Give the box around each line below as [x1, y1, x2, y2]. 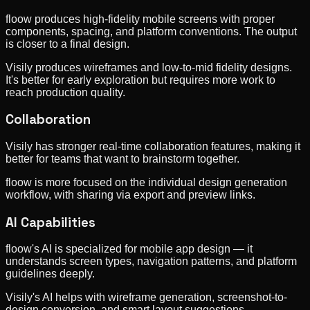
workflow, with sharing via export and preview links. [6, 189, 255, 201]
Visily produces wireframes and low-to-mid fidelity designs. [6, 61, 292, 73]
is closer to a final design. [6, 37, 129, 50]
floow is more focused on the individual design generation [6, 176, 287, 188]
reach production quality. [6, 86, 125, 98]
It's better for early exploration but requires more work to [6, 73, 275, 86]
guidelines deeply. [6, 268, 95, 280]
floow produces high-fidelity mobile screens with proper [6, 12, 275, 25]
